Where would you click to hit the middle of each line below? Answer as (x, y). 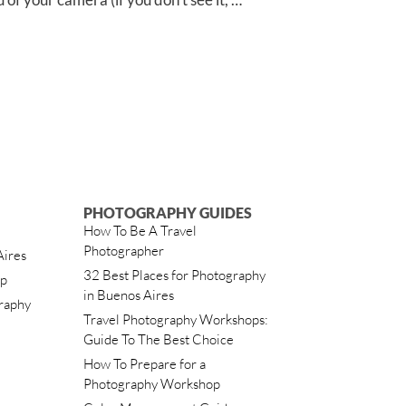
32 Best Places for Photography (175, 275)
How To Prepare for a (145, 363)
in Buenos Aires (129, 295)
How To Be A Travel (140, 230)
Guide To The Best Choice (159, 339)
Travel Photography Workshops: (176, 319)
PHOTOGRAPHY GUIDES (168, 212)
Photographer (124, 250)
